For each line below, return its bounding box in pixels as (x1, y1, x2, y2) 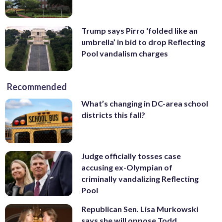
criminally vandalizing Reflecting (81, 174, 199, 184)
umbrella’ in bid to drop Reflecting (81, 37, 205, 47)
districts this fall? (81, 110, 145, 119)
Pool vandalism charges (81, 49, 168, 58)
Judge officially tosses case (81, 151, 181, 161)
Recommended (7, 81, 67, 92)
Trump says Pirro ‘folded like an (81, 26, 198, 35)
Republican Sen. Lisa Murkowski (81, 204, 198, 214)
